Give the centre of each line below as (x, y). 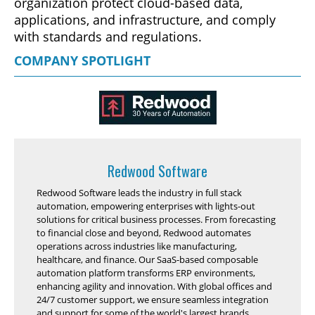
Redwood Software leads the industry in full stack (139, 193)
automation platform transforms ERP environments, (146, 273)
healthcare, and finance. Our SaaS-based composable (147, 259)
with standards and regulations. (108, 37)
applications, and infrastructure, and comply (145, 20)
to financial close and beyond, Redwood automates (144, 233)
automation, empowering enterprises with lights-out (146, 206)
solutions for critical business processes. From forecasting (156, 219)
